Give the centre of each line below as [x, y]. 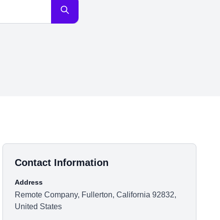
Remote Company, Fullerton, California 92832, [96, 195]
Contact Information [62, 163]
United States [39, 206]
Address [29, 182]
